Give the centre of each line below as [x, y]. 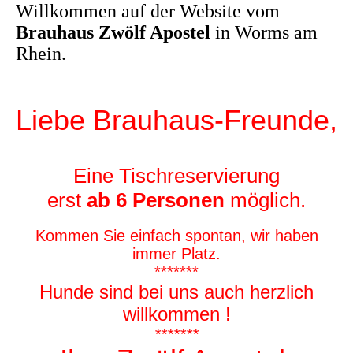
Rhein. [41, 54]
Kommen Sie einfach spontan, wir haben [176, 236]
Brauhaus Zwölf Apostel [113, 33]
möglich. [265, 201]
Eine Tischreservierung [176, 176]
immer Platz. [176, 254]
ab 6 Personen [156, 201]
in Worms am [264, 33]
